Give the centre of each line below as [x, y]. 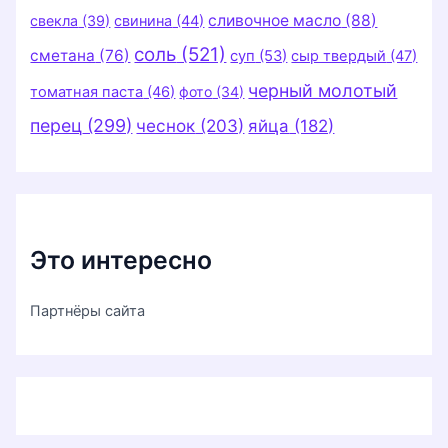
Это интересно [121, 260]
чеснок [166, 126]
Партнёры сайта [88, 310]
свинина [143, 21]
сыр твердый [339, 56]
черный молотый [323, 91]
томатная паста [87, 92]
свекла [54, 21]
